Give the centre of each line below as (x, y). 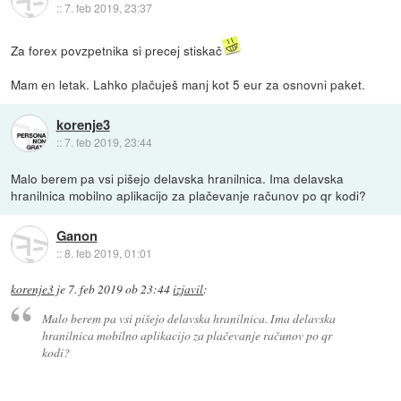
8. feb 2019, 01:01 (108, 252)
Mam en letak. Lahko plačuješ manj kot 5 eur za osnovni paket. (188, 84)
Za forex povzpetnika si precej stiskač (117, 50)
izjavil (188, 289)
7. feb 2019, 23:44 (108, 141)
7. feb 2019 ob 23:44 (119, 289)
